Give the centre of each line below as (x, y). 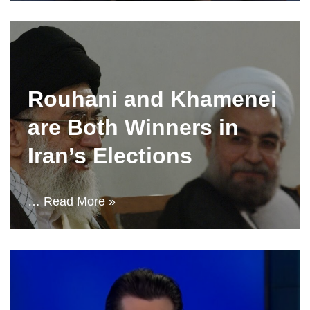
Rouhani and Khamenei (152, 99)
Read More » (80, 201)
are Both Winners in (133, 127)
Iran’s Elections (110, 156)
